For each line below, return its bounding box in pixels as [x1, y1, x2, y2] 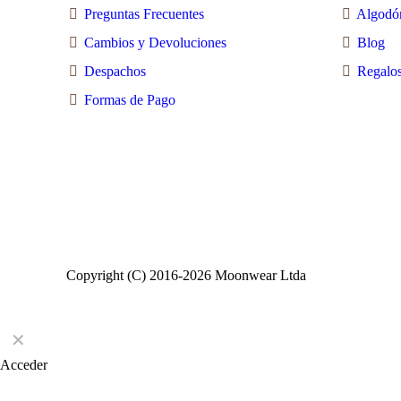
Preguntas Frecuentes [84, 6, 204, 21]
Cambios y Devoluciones [84, 35, 226, 50]
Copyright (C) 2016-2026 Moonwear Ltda [66, 268, 306, 283]
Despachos [84, 64, 146, 79]
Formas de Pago [84, 92, 175, 107]
